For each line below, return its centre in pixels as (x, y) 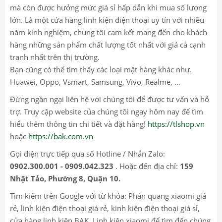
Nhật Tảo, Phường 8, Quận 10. (65, 178)
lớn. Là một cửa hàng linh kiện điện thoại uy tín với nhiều (107, 20)
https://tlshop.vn (176, 124)
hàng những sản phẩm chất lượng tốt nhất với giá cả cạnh (108, 44)
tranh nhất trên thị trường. (55, 57)
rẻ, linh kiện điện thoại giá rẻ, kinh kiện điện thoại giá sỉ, (105, 208)
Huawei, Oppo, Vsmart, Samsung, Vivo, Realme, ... (95, 82)
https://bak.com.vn (61, 136)
